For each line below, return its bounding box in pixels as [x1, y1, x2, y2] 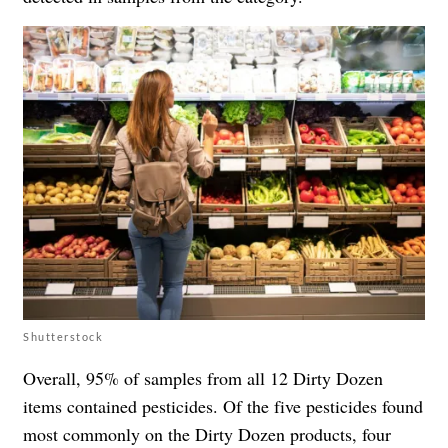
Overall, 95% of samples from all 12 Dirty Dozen [23, 365, 383, 390]
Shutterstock [23, 329, 103, 343]
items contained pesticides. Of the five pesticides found [23, 393, 423, 418]
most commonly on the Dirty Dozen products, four [23, 421, 391, 446]
